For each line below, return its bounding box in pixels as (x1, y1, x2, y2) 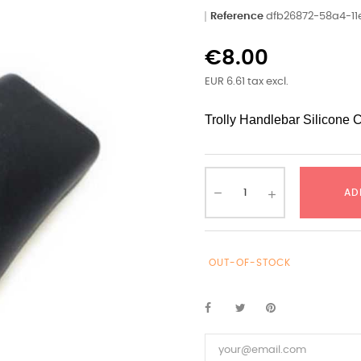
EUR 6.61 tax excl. (205, 77, 288, 87)
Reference (210, 11, 263, 22)
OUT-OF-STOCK (209, 258, 291, 268)
